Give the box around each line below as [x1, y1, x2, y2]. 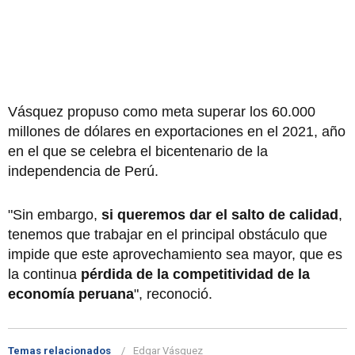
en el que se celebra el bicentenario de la [8, 143, 268, 159]
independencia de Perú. [8, 162, 158, 179]
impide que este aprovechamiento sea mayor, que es [8, 246, 342, 262]
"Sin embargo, [8, 206, 101, 223]
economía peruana [8, 285, 134, 302]
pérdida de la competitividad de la [81, 265, 310, 282]
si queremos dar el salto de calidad [101, 206, 338, 223]
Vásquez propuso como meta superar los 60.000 [8, 103, 315, 120]
